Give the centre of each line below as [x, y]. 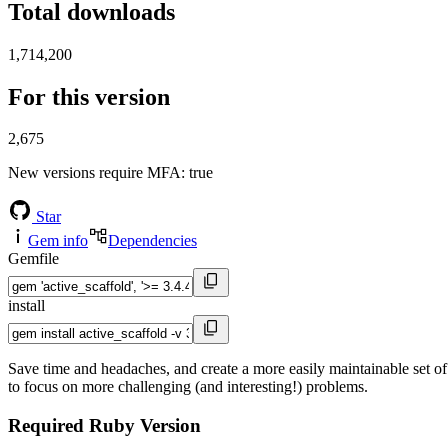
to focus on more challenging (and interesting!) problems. [188, 387]
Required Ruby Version [104, 426]
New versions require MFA [94, 173]
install [26, 306]
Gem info [58, 241]
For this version [89, 96]
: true [197, 173]
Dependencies [152, 241]
